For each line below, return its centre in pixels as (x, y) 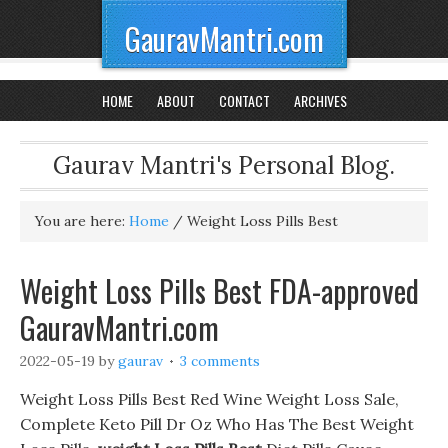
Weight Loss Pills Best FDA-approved (219, 290)
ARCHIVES (320, 100)
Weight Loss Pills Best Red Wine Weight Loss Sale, (209, 399)
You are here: (82, 221)
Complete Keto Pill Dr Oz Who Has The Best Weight (217, 424)
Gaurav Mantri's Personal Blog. (224, 165)
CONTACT (244, 100)
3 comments (220, 361)
